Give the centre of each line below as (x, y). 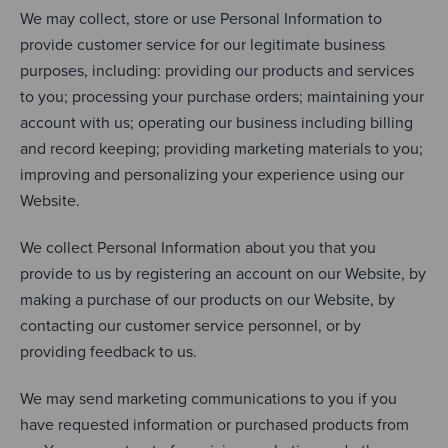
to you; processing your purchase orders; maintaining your (222, 96)
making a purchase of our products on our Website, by (207, 299)
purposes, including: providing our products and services (217, 70)
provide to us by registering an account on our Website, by (223, 273)
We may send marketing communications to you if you (208, 398)
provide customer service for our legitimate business (202, 44)
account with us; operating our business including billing (216, 122)
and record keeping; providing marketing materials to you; (221, 148)
